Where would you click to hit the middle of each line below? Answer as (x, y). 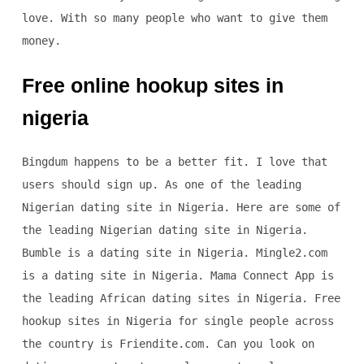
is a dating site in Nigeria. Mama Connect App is (178, 276)
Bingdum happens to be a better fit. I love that (174, 162)
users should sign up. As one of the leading (161, 185)
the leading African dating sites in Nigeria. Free (181, 299)
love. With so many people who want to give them (174, 18)
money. (41, 41)
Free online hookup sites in (152, 86)
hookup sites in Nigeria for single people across (178, 321)
